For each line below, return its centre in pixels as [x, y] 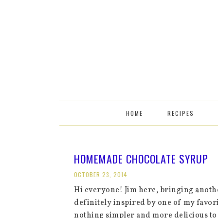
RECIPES [181, 113]
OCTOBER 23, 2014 [101, 174]
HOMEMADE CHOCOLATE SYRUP [141, 159]
